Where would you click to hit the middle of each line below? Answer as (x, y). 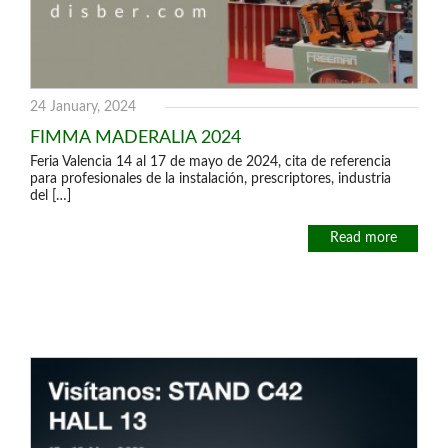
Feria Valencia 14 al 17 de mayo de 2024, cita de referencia (210, 162)
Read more (363, 238)
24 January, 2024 (83, 107)
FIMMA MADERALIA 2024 (135, 137)
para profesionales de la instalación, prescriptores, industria (210, 179)
